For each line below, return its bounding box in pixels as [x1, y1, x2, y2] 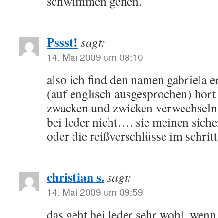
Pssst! [47, 33, 78, 51]
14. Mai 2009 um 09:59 [47, 185, 143, 198]
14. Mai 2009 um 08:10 [47, 50, 143, 63]
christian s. [47, 167, 104, 186]
